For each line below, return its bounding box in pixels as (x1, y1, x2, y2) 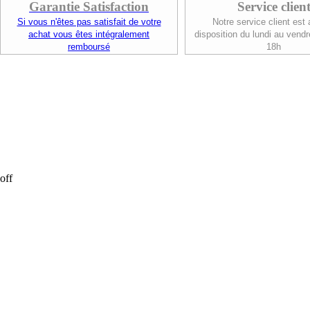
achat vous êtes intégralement (28, 29, 149, 39)
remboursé (68, 42, 110, 52)
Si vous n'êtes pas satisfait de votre (17, 17, 161, 27)
